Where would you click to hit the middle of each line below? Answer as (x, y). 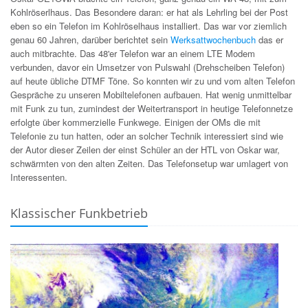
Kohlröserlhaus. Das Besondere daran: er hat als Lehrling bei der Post (149, 12)
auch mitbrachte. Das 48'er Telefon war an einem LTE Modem (133, 54)
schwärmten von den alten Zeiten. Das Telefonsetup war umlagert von (149, 164)
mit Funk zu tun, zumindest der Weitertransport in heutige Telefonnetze (152, 109)
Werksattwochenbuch (214, 40)
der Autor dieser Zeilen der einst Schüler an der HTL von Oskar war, (145, 150)
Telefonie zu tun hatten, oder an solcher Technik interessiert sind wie (147, 136)
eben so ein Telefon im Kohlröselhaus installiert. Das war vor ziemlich (148, 26)
